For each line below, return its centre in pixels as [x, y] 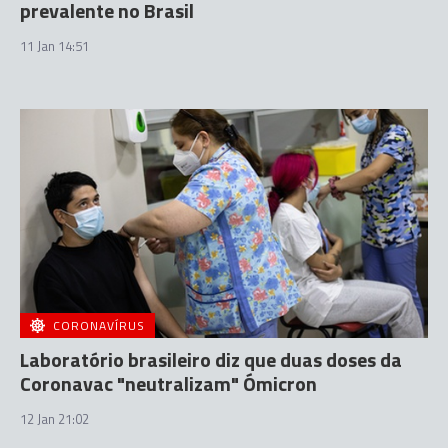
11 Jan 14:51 [54, 45]
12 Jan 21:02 [54, 419]
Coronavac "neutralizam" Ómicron [168, 383]
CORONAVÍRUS [99, 325]
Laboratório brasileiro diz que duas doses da [211, 359]
